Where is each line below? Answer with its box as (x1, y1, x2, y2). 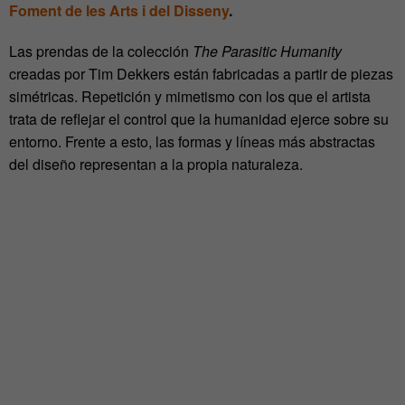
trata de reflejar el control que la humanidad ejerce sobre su (9, 108, 389, 130)
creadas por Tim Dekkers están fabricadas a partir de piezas (9, 63, 393, 85)
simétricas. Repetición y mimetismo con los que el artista (9, 86, 371, 108)
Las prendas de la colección (9, 41, 189, 62)
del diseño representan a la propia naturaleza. (9, 154, 306, 175)
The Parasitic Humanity (189, 41, 342, 62)
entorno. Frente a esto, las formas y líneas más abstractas (9, 131, 375, 153)
